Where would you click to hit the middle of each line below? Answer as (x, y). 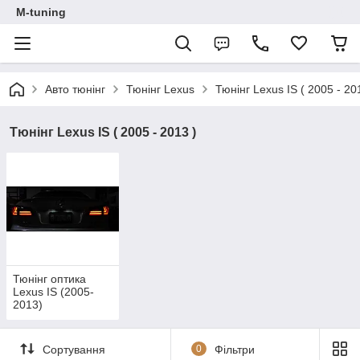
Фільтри (234, 349)
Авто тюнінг (75, 89)
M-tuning (41, 12)
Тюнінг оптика (49, 279)
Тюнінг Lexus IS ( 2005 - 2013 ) (103, 132)
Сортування (74, 349)
